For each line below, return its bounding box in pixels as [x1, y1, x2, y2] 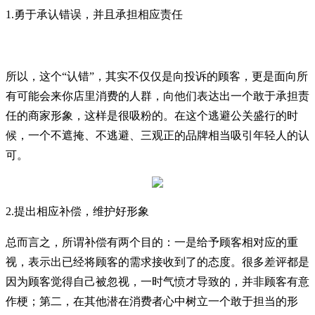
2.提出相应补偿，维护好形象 [6, 205, 149, 217]
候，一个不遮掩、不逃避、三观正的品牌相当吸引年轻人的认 [6, 129, 309, 141]
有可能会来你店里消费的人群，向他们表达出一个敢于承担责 [6, 90, 309, 102]
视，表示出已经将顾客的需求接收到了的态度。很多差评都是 [6, 256, 309, 268]
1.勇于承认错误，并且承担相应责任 [6, 8, 183, 20]
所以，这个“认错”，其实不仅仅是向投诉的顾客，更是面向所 [6, 70, 308, 82]
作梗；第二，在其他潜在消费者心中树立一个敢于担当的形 [6, 295, 298, 307]
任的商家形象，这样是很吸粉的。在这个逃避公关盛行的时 [6, 110, 298, 122]
